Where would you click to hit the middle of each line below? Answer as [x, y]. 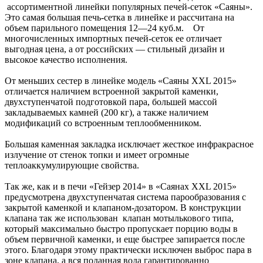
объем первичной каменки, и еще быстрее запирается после [125, 239]
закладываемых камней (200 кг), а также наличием [107, 112]
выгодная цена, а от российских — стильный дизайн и [115, 49]
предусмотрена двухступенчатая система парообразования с [125, 197]
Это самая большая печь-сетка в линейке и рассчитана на [119, 17]
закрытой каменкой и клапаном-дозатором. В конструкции [123, 207]
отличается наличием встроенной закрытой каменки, [112, 91]
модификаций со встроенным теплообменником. [103, 123]
